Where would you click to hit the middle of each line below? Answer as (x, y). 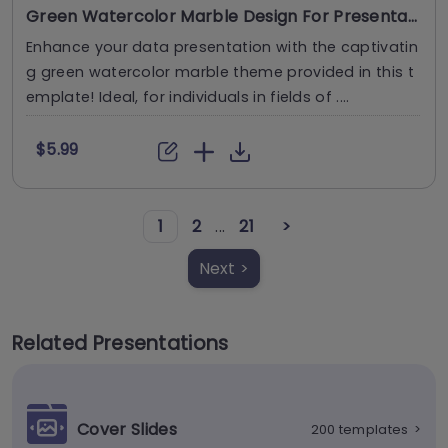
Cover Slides (127, 429)
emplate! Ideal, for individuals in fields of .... (188, 97)
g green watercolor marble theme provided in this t (220, 72)
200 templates (359, 430)
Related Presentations (120, 343)
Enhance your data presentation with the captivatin (222, 47)
